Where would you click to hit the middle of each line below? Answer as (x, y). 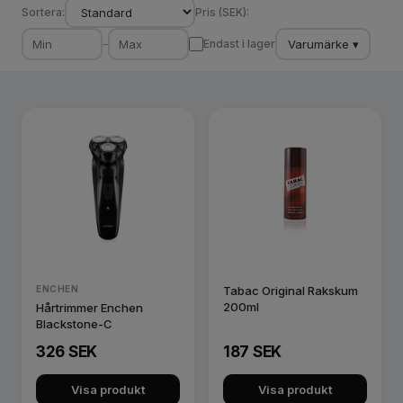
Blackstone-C (74, 324)
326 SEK (67, 352)
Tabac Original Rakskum (291, 291)
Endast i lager (239, 44)
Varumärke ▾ (323, 44)
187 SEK (252, 352)
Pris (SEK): (222, 12)
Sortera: (43, 12)
